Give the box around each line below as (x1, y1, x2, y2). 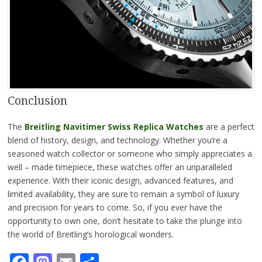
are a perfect (203, 121, 254, 133)
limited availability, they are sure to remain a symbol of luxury (7, 188, 239, 200)
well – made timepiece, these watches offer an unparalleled (7, 161, 232, 173)
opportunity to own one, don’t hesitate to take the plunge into (7, 215, 242, 227)
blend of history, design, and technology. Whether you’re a (7, 135, 227, 146)
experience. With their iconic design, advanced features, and (7, 175, 233, 187)
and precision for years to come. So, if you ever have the (7, 202, 222, 213)
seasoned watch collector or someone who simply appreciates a (7, 148, 252, 160)
